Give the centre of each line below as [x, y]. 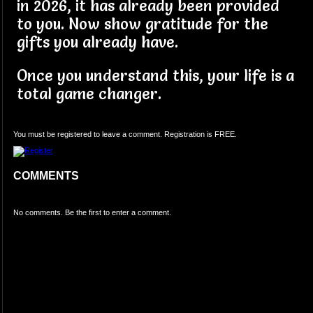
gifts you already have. [99, 43]
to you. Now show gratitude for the [142, 24]
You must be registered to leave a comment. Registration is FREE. [125, 134]
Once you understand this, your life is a [155, 76]
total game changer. [89, 94]
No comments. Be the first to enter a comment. [92, 212]
